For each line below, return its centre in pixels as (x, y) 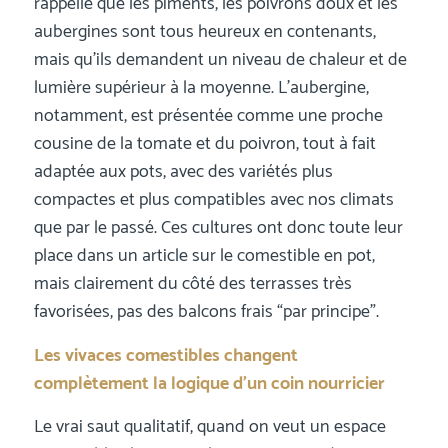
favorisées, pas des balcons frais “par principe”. (206, 312)
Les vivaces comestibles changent (165, 355)
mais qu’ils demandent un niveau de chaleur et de (220, 60)
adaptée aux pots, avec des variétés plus (183, 172)
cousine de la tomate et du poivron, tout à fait (204, 144)
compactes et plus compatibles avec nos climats (213, 200)
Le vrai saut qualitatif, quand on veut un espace (209, 426)
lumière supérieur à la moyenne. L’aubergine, (201, 88)
